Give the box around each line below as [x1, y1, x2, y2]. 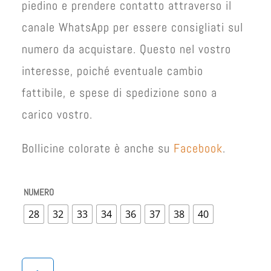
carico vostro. [22, 106, 93, 122]
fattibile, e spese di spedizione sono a [22, 85, 218, 100]
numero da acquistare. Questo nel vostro [22, 41, 232, 57]
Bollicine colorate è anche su [22, 140, 174, 156]
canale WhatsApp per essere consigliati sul [22, 19, 244, 35]
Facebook [174, 140, 223, 156]
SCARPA [21, 258, 50, 269]
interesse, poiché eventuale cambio [22, 63, 204, 79]
